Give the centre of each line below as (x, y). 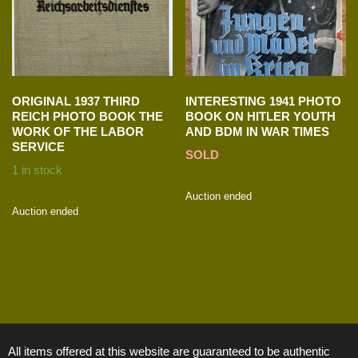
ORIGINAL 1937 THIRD (76, 101)
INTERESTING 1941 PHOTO (264, 101)
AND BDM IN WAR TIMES (258, 132)
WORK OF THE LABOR (78, 132)
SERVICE (38, 147)
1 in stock (37, 169)
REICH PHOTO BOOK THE (88, 117)
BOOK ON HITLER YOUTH (261, 117)
